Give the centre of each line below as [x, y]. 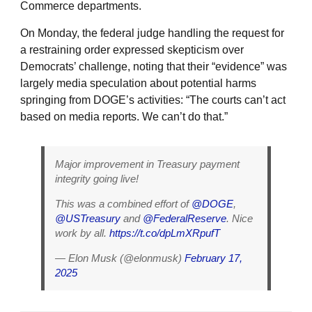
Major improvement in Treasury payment [147, 164]
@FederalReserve [185, 218]
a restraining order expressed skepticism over [132, 49]
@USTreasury [88, 218]
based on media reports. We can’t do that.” [124, 116]
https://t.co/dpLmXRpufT [165, 233]
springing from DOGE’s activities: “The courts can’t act [153, 100]
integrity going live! [97, 178]
